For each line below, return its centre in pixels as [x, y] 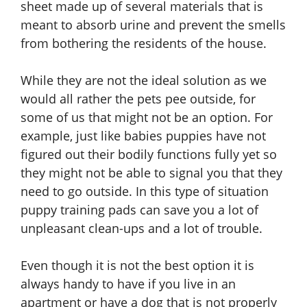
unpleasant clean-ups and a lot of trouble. [142, 229]
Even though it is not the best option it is [137, 266]
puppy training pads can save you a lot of [139, 210]
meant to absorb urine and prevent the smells [153, 25]
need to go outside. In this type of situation [145, 192]
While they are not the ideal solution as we [144, 81]
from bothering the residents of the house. [144, 44]
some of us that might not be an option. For [147, 118]
